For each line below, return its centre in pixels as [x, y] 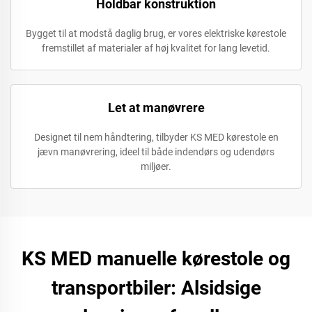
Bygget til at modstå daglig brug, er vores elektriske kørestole [156, 33]
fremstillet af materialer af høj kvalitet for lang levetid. [156, 48]
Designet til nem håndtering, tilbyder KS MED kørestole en [156, 137]
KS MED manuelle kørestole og [156, 259]
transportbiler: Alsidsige [156, 288]
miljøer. [156, 166]
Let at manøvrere [156, 108]
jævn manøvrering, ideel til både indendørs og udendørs [156, 152]
